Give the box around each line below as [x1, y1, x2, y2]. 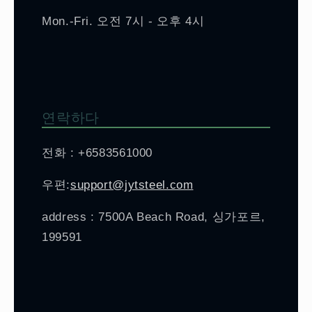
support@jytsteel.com [70, 177, 194, 192]
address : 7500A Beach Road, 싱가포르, [42, 210, 265, 224]
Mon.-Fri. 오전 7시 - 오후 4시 [42, 13, 205, 28]
